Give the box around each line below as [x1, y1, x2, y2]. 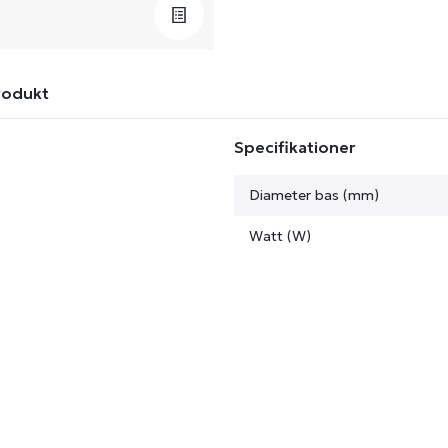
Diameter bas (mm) [249, 186, 379, 204]
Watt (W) [249, 227, 311, 245]
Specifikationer [234, 137, 356, 157]
